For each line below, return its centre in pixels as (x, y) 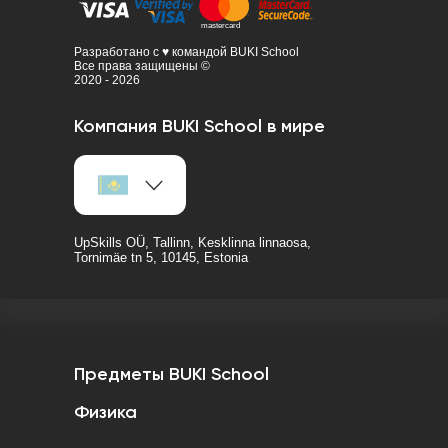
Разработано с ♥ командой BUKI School (186, 52)
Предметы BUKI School (171, 375)
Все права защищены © (142, 66)
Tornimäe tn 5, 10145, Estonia (161, 258)
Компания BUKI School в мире (199, 127)
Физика (105, 413)
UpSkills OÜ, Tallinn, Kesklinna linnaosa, (192, 243)
